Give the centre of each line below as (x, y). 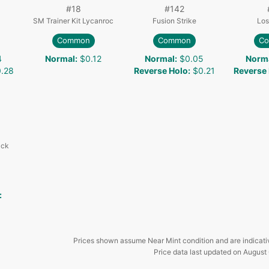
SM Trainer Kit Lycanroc (73, 20)
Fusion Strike (174, 20)
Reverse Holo (161, 70)
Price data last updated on (198, 252)
